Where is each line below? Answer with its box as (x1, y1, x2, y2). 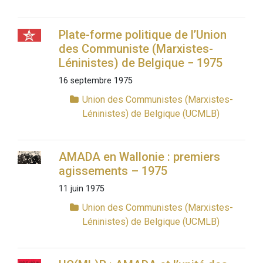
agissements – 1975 (58, 164, 167, 178)
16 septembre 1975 (58, 76, 133, 86)
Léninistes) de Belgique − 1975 (58, 56, 222, 70)
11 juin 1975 (58, 184, 104, 194)
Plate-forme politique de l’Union (58, 28, 227, 42)
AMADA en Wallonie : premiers (58, 150, 220, 164)
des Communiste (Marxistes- (58, 42, 213, 56)
